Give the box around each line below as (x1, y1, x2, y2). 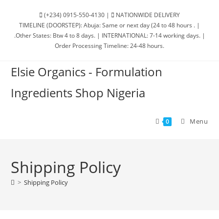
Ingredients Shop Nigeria (11, 85, 146, 101)
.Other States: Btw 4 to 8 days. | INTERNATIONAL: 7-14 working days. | (14, 31, 205, 40)
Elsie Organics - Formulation (11, 64, 163, 80)
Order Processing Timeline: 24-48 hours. (55, 42, 164, 50)
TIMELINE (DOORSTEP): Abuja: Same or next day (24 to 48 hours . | (19, 21, 200, 29)
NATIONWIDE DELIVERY (114, 11, 180, 19)
